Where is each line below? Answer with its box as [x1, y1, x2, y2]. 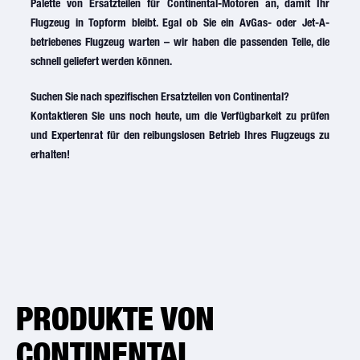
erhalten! [31, 148, 71, 161]
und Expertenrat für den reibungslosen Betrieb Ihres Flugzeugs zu [31, 129, 329, 141]
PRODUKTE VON [16, 299, 215, 337]
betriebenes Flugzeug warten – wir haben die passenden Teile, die [31, 35, 329, 48]
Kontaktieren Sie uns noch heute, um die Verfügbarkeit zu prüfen [31, 109, 329, 122]
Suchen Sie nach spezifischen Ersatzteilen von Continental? [31, 90, 290, 103]
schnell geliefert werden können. [31, 55, 173, 67]
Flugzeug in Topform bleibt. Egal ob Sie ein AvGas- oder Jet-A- [31, 16, 329, 29]
